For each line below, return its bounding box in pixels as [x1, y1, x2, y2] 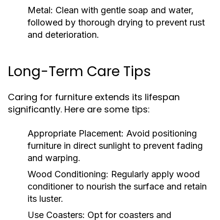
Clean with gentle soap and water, [53, 5, 193, 16]
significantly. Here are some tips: [8, 103, 150, 116]
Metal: [27, 5, 53, 16]
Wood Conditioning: [27, 169, 109, 180]
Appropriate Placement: [27, 128, 124, 139]
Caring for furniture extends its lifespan [8, 91, 180, 104]
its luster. [27, 193, 63, 204]
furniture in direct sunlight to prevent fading [27, 140, 203, 151]
